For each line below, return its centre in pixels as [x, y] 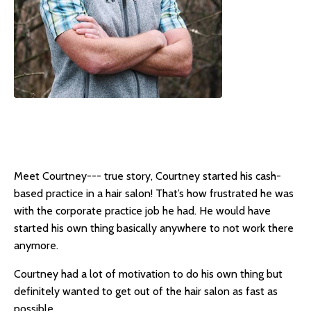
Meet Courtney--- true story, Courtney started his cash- [148, 176]
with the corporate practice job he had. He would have [142, 210]
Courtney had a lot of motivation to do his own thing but [148, 274]
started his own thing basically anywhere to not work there [154, 228]
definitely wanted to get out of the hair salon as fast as [146, 291]
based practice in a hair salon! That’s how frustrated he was [154, 193]
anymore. [36, 245]
